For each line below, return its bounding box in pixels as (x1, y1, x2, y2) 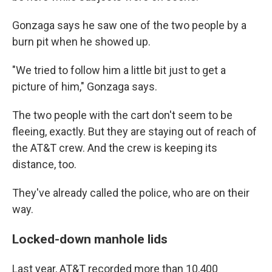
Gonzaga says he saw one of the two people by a (12, 19, 246, 32)
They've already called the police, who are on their (12, 186, 250, 200)
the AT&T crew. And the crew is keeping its (12, 141, 217, 155)
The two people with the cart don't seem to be (12, 109, 233, 122)
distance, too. (12, 158, 76, 171)
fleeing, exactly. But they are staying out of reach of (12, 125, 257, 138)
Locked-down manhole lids (12, 231, 168, 247)
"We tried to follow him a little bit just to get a (12, 64, 226, 77)
